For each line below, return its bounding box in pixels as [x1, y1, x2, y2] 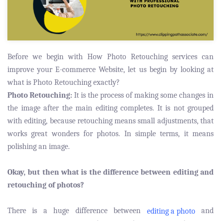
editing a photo [147, 207, 195, 216]
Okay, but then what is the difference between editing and [7, 167, 214, 177]
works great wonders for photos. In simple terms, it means [7, 129, 214, 138]
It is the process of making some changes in [72, 90, 214, 100]
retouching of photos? [7, 180, 84, 189]
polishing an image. [7, 142, 70, 151]
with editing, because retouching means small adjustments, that [7, 116, 214, 125]
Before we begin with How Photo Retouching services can [7, 52, 214, 61]
